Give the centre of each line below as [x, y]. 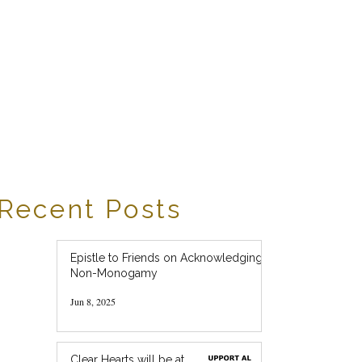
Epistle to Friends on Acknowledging [166, 258]
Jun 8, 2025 [93, 301]
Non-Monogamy [114, 273]
